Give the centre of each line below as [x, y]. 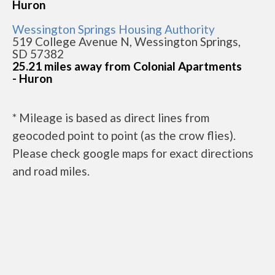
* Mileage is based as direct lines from [111, 117]
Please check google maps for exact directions [133, 153]
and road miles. [51, 171]
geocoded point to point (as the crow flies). [124, 135]
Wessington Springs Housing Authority [114, 29]
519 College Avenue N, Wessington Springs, [126, 41]
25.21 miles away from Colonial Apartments [127, 66]
